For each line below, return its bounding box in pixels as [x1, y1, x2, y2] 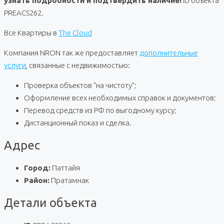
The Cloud [58, 28, 92, 37]
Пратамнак [51, 175, 89, 184]
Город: [24, 163, 50, 172]
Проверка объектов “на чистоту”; [24, 80, 136, 89]
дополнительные [139, 48, 198, 57]
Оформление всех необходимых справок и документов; [24, 93, 216, 102]
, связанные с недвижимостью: [26, 60, 130, 69]
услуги [4, 60, 26, 69]
